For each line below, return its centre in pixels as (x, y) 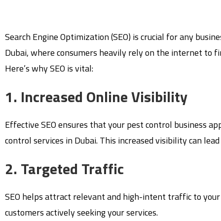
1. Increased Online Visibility (96, 96)
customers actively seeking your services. (81, 212)
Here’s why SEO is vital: (49, 68)
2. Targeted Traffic (64, 168)
